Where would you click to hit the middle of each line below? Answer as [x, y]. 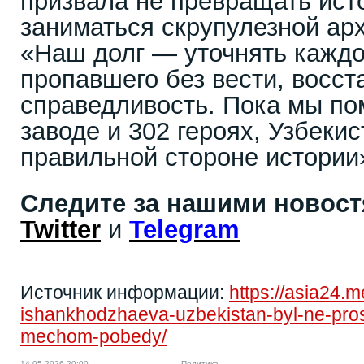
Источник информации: [125, 292]
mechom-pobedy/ [93, 336]
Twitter [61, 230]
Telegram [184, 230]
